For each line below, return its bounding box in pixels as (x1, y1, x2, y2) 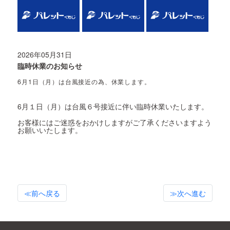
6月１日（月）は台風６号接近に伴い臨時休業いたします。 (17, 101, 209, 112)
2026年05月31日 (17, 49, 72, 60)
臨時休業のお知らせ (17, 61, 83, 71)
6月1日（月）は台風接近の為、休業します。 (17, 77, 151, 87)
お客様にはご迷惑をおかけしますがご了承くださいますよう (17, 117, 212, 128)
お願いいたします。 (17, 125, 83, 136)
